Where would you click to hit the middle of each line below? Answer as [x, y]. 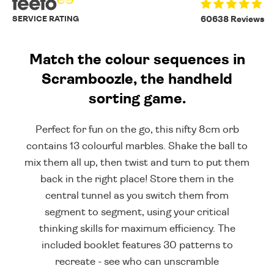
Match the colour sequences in [137, 60]
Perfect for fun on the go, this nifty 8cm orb [137, 129]
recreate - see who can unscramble [137, 261]
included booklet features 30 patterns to [137, 245]
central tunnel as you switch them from [137, 195]
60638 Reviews [232, 19]
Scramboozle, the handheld [137, 79]
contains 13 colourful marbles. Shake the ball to [137, 146]
